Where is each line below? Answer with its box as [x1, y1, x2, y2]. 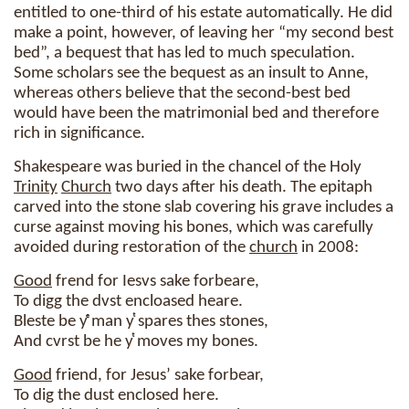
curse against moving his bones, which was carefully [14, 219, 373, 236]
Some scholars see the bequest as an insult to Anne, [14, 65, 369, 82]
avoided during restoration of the [14, 239, 249, 257]
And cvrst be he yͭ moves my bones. [14, 333, 258, 351]
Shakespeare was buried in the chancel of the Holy [14, 159, 362, 176]
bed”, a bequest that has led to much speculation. [14, 45, 355, 62]
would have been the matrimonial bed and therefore [14, 105, 379, 122]
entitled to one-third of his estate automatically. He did [14, 5, 393, 22]
